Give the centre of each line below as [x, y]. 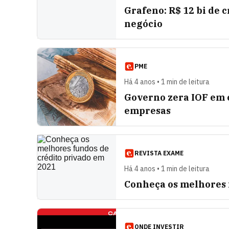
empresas [147, 111]
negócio [143, 24]
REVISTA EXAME [159, 153]
